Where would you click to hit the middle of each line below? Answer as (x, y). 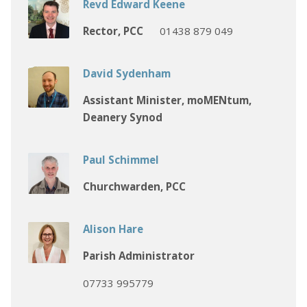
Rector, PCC (113, 31)
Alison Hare (113, 229)
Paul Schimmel (121, 160)
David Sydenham (126, 74)
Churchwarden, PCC (134, 187)
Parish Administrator (138, 256)
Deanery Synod (122, 118)
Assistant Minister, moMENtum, (167, 100)
